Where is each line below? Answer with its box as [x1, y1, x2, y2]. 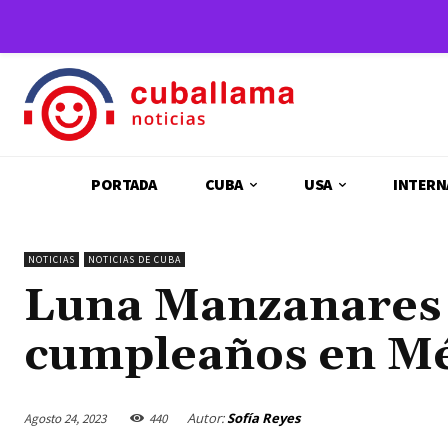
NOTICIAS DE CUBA [88, 253, 181, 267]
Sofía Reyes [227, 409, 300, 428]
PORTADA [91, 174, 157, 195]
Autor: [187, 409, 224, 428]
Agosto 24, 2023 [24, 409, 106, 427]
